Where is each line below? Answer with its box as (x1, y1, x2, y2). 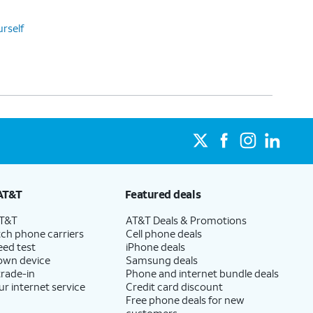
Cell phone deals (125, 226, 202, 240)
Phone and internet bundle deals (125, 266, 279, 280)
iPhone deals (125, 240, 185, 254)
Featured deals (124, 187, 201, 201)
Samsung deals (125, 253, 198, 267)
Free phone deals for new (125, 293, 245, 307)
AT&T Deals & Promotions (125, 213, 247, 227)
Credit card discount (125, 279, 223, 293)
